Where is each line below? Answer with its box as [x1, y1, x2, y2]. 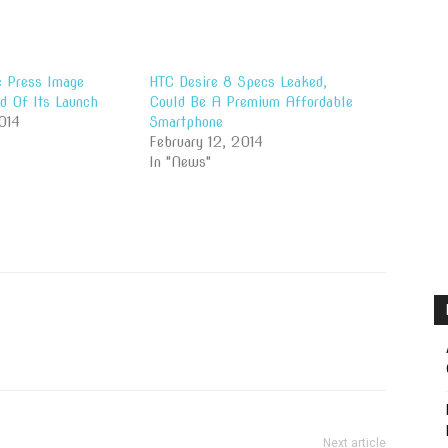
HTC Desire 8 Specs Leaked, [149, 74, 328, 90]
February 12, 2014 [149, 134, 264, 150]
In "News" [149, 154, 212, 170]
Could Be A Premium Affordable [149, 94, 354, 110]
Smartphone [149, 114, 224, 130]
